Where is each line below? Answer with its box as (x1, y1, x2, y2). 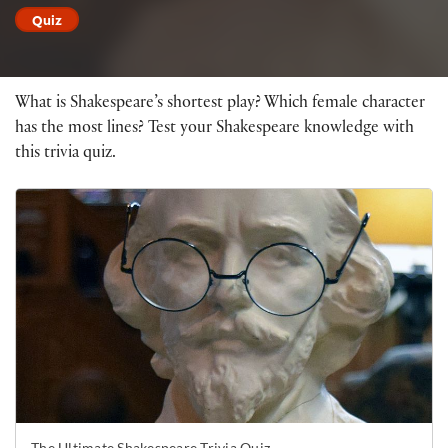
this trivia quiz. (15, 145, 116, 163)
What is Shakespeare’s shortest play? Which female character (15, 95, 425, 113)
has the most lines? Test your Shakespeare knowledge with (15, 120, 414, 138)
